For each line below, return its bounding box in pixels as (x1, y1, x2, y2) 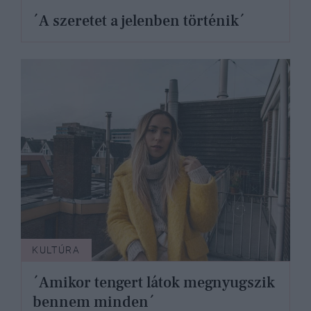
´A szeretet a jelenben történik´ (33, 11, 245, 31)
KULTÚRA (32, 244, 81, 256)
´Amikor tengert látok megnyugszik (33, 273, 275, 293)
